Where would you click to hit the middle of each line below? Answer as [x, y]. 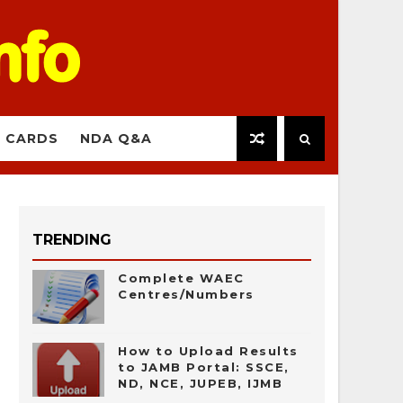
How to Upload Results [208, 351]
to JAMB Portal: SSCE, [204, 367]
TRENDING [72, 240]
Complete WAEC [181, 278]
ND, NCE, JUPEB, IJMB [200, 383]
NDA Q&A [116, 139]
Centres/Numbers [186, 294]
